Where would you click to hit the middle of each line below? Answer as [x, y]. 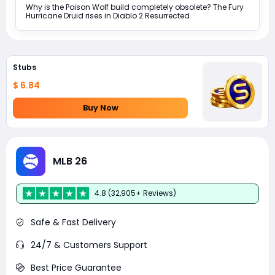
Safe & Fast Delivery [73, 222]
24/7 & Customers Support [89, 245]
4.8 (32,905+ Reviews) [135, 193]
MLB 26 [70, 161]
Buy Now [100, 108]
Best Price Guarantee [76, 267]
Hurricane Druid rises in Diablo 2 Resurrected [108, 15]
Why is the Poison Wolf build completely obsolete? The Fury [135, 7]
